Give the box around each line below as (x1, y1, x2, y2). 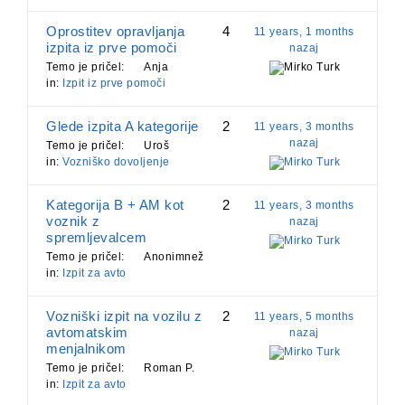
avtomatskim (46, 325, 128, 341)
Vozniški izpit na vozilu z (46, 308, 202, 325)
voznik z (46, 213, 99, 230)
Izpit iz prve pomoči (62, 77, 165, 90)
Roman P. (144, 362, 194, 375)
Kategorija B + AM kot (46, 197, 184, 213)
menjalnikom (46, 341, 127, 357)
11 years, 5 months (253, 310, 354, 324)
